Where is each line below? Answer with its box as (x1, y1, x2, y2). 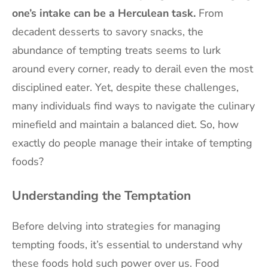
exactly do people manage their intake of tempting (12, 135, 252, 150)
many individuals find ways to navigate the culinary (12, 98, 255, 113)
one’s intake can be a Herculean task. (12, 5, 196, 20)
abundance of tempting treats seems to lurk (12, 42, 221, 57)
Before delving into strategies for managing (12, 218, 221, 233)
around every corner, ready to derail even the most (12, 61, 253, 76)
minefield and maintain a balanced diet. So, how (12, 117, 239, 132)
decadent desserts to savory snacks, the (12, 24, 203, 39)
